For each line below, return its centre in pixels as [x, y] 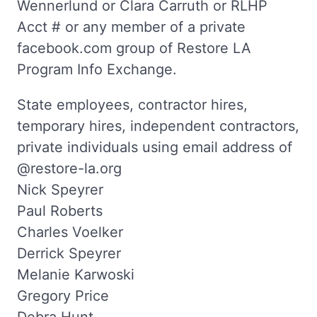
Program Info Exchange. [97, 69]
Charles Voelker [70, 232]
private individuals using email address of [155, 147]
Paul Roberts [60, 211]
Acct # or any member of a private [131, 27]
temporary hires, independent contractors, [158, 126]
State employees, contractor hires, [132, 105]
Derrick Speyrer [69, 253]
